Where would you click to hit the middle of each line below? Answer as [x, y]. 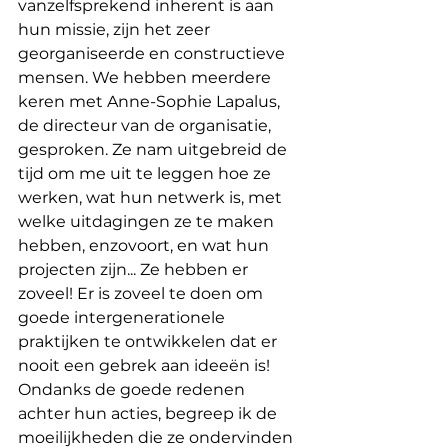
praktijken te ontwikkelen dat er [149, 341]
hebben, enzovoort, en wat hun [145, 245]
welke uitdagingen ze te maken [148, 221]
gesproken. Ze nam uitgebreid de [154, 149]
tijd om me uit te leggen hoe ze [146, 173]
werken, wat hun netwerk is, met [152, 197]
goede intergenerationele [123, 317]
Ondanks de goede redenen [133, 389]
